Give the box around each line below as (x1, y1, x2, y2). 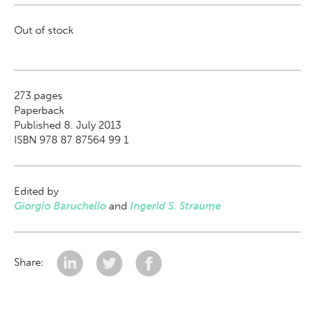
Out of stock (14, 24, 74, 37)
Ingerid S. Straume (130, 200, 221, 212)
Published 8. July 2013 (14, 119, 121, 131)
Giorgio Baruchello (14, 200, 106, 212)
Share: (14, 256, 46, 269)
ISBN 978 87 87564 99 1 (14, 134, 129, 146)
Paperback (14, 104, 65, 117)
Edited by (14, 185, 58, 198)
